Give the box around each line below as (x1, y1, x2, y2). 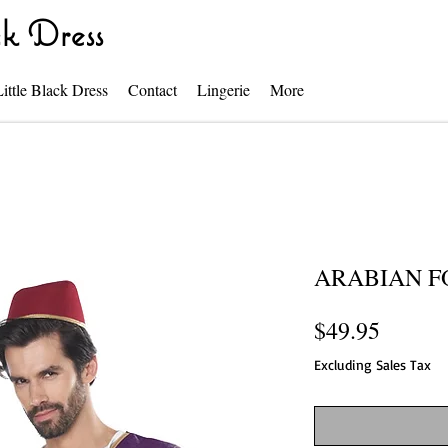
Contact (128, 79, 177, 100)
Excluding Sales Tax (314, 356, 431, 373)
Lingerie (197, 79, 250, 100)
